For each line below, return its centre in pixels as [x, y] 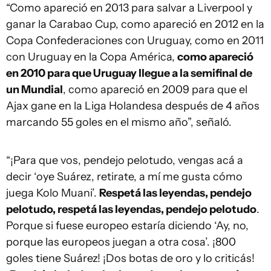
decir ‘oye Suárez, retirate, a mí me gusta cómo [124, 177]
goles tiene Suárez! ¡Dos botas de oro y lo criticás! [130, 259]
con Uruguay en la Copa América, [92, 57]
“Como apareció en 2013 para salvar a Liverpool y [129, 8]
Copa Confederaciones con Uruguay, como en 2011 [135, 41]
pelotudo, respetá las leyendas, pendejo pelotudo [131, 210]
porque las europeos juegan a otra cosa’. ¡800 [121, 242]
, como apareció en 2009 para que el [155, 90]
